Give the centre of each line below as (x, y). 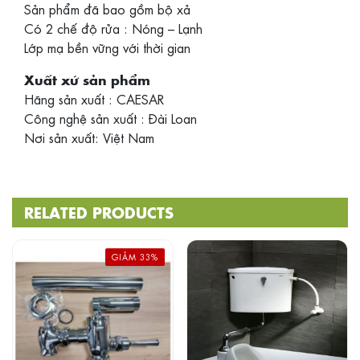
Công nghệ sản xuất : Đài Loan (110, 118)
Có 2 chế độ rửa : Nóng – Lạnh (113, 28)
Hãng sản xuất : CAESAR (94, 99)
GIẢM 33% (135, 257)
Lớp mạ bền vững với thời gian (107, 47)
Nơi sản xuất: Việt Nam (89, 137)
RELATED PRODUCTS (99, 212)
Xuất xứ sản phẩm (87, 80)
